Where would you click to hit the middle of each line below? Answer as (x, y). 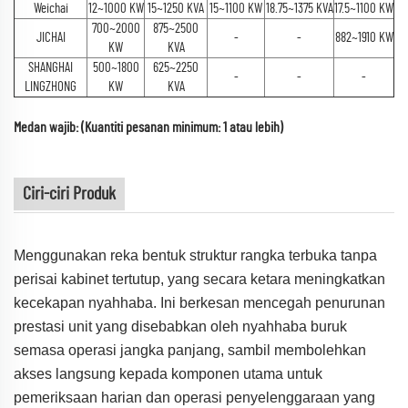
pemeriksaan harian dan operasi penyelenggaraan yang (194, 397)
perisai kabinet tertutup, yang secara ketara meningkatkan (199, 279)
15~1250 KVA (176, 9)
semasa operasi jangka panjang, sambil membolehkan (190, 350)
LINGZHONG (51, 87)
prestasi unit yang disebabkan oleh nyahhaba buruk (180, 326)
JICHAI (51, 38)
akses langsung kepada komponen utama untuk (168, 373)
